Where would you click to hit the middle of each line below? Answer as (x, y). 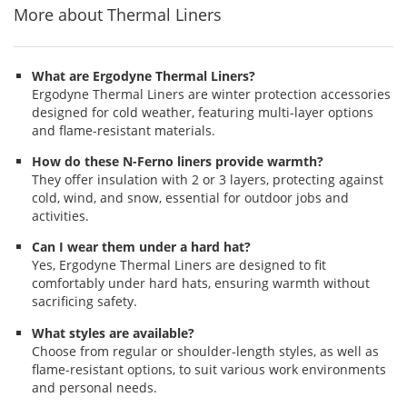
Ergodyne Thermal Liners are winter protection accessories (211, 94)
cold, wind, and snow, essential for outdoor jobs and (190, 198)
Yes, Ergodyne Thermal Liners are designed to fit (179, 265)
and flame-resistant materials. (124, 130)
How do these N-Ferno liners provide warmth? (178, 162)
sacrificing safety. (84, 302)
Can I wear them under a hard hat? (141, 247)
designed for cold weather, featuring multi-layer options (203, 112)
